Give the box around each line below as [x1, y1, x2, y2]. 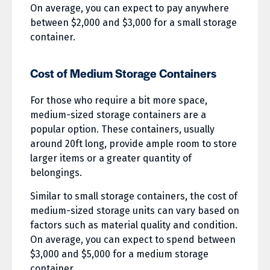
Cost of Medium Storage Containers [30, 65, 216, 82]
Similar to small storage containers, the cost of [30, 190, 237, 202]
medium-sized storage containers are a [30, 109, 206, 121]
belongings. [30, 167, 82, 179]
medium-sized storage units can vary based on [30, 205, 239, 217]
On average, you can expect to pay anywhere [30, 2, 229, 14]
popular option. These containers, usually [30, 124, 215, 136]
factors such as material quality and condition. [30, 219, 237, 231]
